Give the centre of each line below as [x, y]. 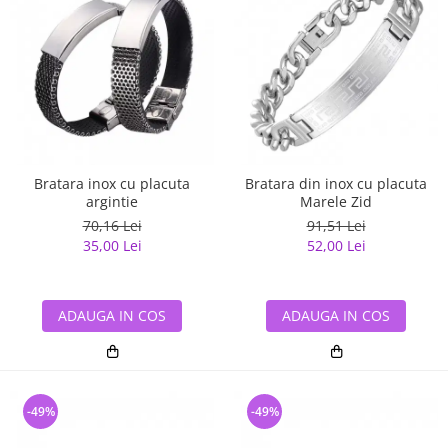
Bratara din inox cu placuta [336, 184]
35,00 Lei [112, 246]
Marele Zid [336, 202]
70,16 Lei [112, 226]
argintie [112, 202]
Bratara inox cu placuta [112, 184]
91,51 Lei [336, 226]
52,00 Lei [336, 246]
